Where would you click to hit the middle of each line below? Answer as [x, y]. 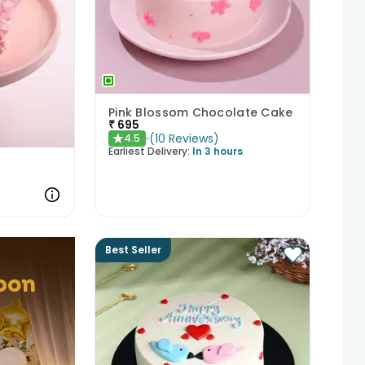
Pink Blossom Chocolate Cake [200, 113]
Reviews [191, 139]
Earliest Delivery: [149, 152]
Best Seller [133, 250]
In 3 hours [217, 152]
